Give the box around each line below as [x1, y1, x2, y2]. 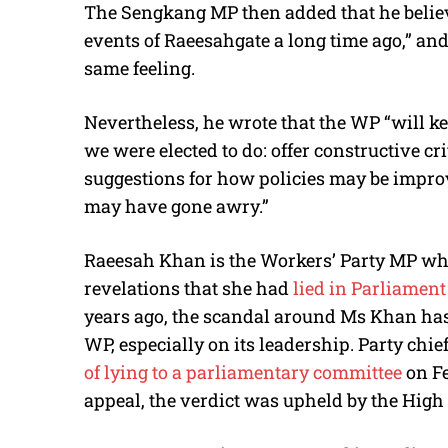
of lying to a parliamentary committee [84, 360, 402, 385]
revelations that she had [84, 276, 293, 301]
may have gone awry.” [84, 194, 269, 219]
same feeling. [84, 56, 195, 81]
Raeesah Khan [84, 248, 206, 273]
